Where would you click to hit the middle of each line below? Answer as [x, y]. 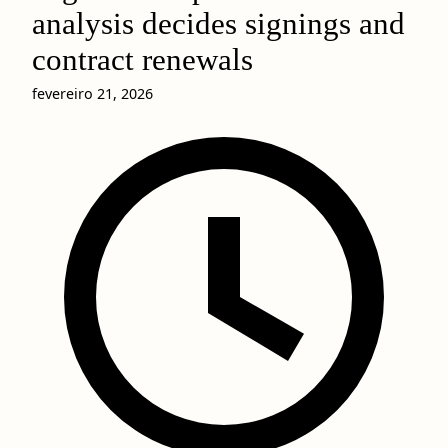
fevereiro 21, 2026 [92, 93]
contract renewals [142, 60]
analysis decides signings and [218, 24]
